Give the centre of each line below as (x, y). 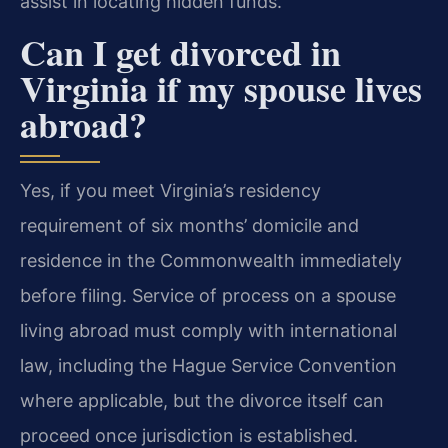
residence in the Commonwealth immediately (211, 260)
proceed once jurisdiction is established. (189, 435)
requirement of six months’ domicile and (189, 225)
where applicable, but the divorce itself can (202, 400)
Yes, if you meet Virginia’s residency (170, 190)
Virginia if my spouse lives (221, 87)
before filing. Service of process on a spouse (208, 295)
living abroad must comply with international (208, 330)
